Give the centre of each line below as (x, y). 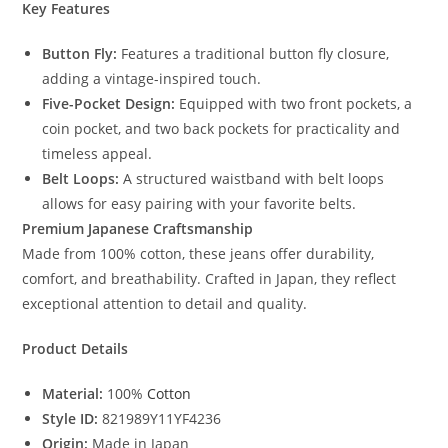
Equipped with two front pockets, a (294, 103)
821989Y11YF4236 (160, 418)
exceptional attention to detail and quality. (165, 303)
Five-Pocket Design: (109, 103)
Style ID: (70, 418)
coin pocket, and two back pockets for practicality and (221, 128)
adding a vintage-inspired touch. (152, 78)
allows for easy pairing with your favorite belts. (199, 203)
